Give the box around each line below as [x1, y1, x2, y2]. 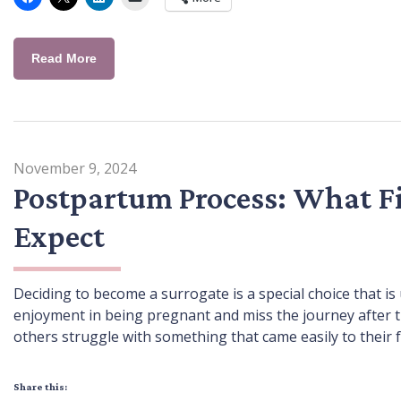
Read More [31, 50, 97, 65]
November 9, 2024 [13, 158, 136, 178]
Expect [13, 218, 105, 254]
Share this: [13, 380, 67, 393]
